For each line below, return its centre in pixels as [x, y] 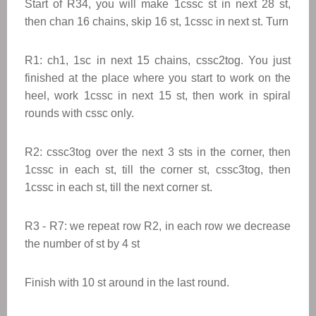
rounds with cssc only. [79, 113]
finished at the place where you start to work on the [158, 78]
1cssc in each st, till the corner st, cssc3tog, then [158, 170]
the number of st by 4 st [82, 244]
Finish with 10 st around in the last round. [127, 282]
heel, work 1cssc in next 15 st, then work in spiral [158, 96]
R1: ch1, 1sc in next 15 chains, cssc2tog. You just [158, 60]
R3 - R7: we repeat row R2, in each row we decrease [158, 226]
